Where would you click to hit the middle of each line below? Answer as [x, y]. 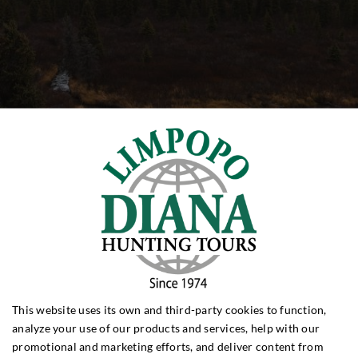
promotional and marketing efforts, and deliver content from [168, 346]
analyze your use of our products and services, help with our [166, 327]
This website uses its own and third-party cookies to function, [169, 309]
